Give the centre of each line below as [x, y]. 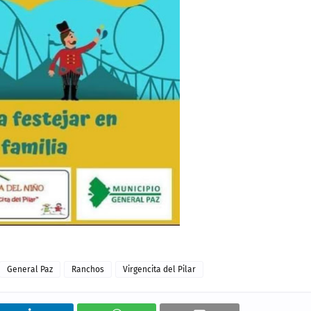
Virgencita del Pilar [159, 270]
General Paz [30, 270]
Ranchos [88, 270]
